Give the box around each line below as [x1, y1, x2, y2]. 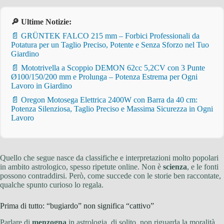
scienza [163, 162, 187, 171]
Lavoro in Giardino [11, 81, 72, 90]
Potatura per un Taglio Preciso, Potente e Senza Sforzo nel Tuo [11, 40, 209, 49]
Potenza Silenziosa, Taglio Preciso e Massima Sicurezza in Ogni [11, 104, 213, 113]
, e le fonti [187, 162, 218, 171]
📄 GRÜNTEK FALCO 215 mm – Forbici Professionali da [11, 31, 199, 40]
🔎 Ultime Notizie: [11, 17, 71, 26]
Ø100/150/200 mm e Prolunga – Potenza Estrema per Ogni [11, 72, 197, 81]
